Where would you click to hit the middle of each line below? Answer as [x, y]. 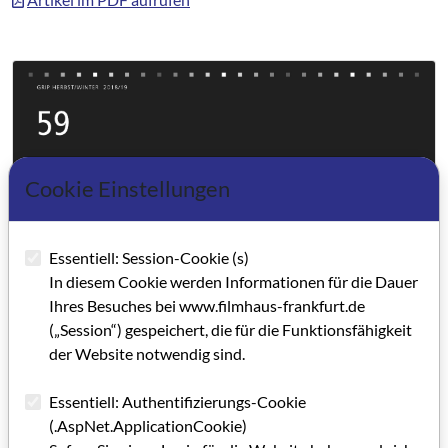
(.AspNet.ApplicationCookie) [148, 425]
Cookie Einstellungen [127, 188]
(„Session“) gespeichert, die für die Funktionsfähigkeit [230, 329]
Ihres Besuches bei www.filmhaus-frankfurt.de [207, 305]
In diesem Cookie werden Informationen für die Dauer [233, 281]
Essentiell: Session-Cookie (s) [149, 257]
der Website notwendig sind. [147, 353]
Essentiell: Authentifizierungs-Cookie [177, 401]
